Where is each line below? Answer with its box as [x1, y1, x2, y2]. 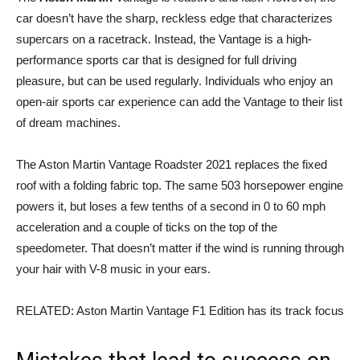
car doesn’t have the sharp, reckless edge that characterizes [16, 11, 333, 26]
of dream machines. [16, 116, 121, 130]
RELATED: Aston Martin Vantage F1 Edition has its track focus [16, 304, 344, 318]
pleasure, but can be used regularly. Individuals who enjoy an [16, 74, 333, 88]
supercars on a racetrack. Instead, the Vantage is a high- [16, 32, 312, 47]
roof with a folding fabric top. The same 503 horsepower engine [16, 178, 343, 193]
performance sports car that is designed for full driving [16, 53, 297, 67]
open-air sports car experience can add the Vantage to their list [16, 95, 342, 109]
